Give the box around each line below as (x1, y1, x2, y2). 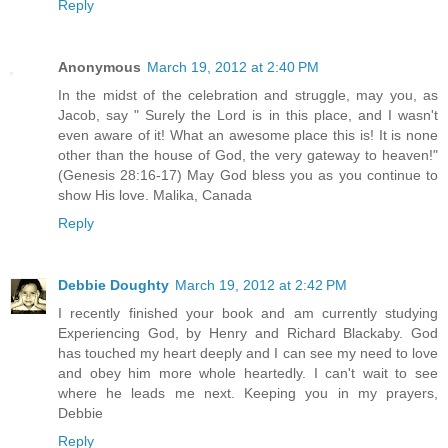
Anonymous (58, 59, 141, 76)
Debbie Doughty (58, 277, 169, 294)
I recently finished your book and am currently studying (58, 305, 438, 322)
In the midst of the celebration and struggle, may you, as (58, 87, 438, 104)
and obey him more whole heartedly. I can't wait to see (58, 365, 438, 382)
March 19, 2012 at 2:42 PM (175, 277, 347, 294)
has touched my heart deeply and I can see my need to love (58, 345, 438, 362)
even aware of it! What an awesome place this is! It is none (58, 127, 438, 144)
